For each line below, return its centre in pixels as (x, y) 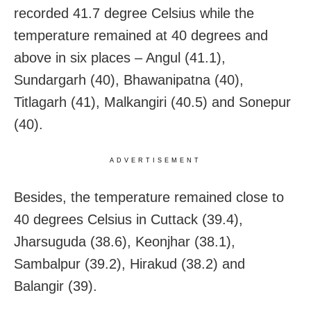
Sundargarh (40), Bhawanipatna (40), (129, 79)
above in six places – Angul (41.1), (120, 57)
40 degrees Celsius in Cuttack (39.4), (128, 219)
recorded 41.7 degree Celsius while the (134, 13)
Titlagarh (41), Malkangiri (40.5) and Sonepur (152, 102)
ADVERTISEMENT (155, 160)
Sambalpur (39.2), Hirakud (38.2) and (129, 263)
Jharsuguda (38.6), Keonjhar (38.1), (125, 241)
